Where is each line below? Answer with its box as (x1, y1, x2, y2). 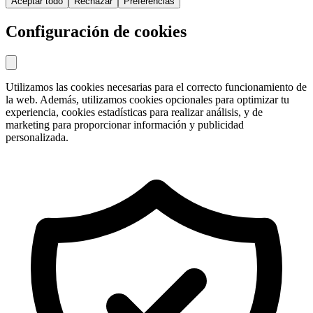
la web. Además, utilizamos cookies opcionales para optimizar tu (6, 93, 289, 105)
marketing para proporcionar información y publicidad (6, 118, 244, 131)
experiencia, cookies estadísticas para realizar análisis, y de (6, 105, 263, 118)
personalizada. (6, 131, 68, 143)
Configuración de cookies (6, 22, 187, 41)
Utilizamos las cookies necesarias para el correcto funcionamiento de (6, 80, 307, 93)
